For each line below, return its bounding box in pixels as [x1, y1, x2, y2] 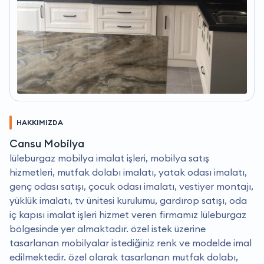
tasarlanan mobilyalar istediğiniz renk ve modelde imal [9, 237, 252, 249]
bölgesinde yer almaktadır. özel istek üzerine [9, 223, 206, 235]
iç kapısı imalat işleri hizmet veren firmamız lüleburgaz [9, 209, 246, 221]
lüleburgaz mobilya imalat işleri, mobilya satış [9, 152, 209, 164]
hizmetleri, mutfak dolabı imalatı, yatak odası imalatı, [9, 166, 247, 179]
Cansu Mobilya [9, 137, 84, 151]
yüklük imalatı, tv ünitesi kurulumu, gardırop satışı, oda [9, 194, 247, 207]
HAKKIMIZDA [16, 118, 63, 127]
